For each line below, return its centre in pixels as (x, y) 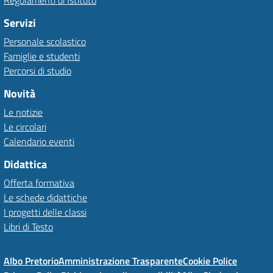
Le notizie (23, 112)
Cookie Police (210, 261)
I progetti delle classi (45, 212)
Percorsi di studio (37, 71)
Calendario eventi (39, 141)
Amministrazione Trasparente (121, 261)
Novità (19, 94)
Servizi (20, 23)
